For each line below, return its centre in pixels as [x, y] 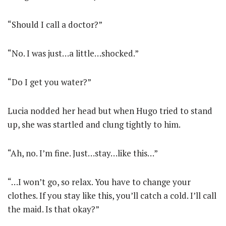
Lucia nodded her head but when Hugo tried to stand [110, 111]
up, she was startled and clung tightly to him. [94, 124]
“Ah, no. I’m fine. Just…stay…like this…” [83, 153]
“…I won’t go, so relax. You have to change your [99, 182]
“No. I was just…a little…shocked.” [73, 53]
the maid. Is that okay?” [53, 209]
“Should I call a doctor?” [55, 24]
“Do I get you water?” [49, 82]
